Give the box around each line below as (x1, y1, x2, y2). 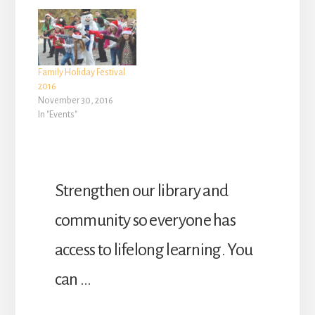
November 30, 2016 (37, 95, 113, 105)
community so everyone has (54, 210, 236, 229)
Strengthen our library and (54, 181, 229, 200)
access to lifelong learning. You (54, 240, 253, 259)
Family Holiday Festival (37, 67, 125, 77)
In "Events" (37, 109, 77, 120)
